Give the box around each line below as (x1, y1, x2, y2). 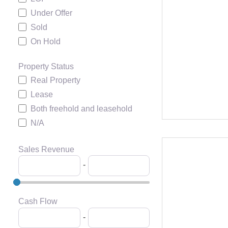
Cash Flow (18, 197, 58, 206)
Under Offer (31, 9, 72, 18)
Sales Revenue (18, 145, 74, 154)
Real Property (31, 76, 80, 85)
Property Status (18, 62, 74, 71)
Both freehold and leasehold (31, 104, 132, 113)
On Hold (31, 37, 61, 46)
